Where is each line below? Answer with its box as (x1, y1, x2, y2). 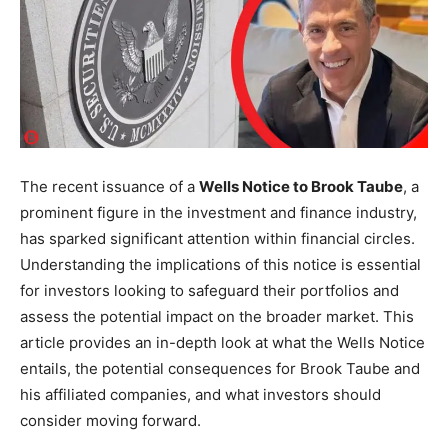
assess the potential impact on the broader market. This (20, 307, 414, 327)
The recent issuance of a (20, 177, 199, 197)
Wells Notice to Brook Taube (199, 177, 403, 197)
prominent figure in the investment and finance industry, (20, 203, 417, 223)
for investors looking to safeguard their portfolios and (20, 281, 399, 301)
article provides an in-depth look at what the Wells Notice (20, 333, 425, 353)
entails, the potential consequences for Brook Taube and (20, 359, 420, 379)
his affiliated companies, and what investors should (20, 385, 381, 405)
